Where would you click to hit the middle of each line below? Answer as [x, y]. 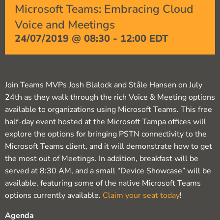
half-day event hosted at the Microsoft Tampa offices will [106, 122]
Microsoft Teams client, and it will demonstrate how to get [109, 147]
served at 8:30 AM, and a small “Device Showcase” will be [108, 171]
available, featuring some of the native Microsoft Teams [103, 183]
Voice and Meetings [65, 25]
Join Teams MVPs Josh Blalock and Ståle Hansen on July [104, 85]
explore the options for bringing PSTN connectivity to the [106, 134]
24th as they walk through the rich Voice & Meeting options [110, 97]
